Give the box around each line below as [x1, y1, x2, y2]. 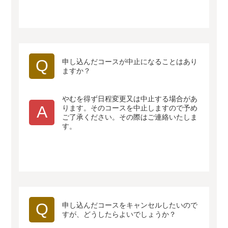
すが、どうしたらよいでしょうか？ [62, 210, 177, 218]
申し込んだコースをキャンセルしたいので [62, 201, 198, 209]
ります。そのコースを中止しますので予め [62, 104, 198, 112]
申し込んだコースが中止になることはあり [62, 58, 198, 66]
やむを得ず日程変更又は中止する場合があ [62, 95, 198, 103]
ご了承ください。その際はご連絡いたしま [62, 113, 198, 121]
